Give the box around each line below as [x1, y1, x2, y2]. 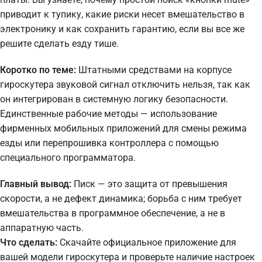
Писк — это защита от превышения [71, 178, 227, 189]
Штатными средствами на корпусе [76, 64, 232, 75]
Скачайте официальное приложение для [57, 236, 236, 248]
